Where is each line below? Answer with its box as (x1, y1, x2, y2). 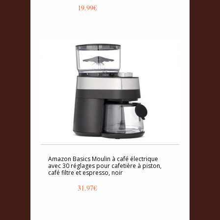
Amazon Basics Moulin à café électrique (48, 154, 158, 163)
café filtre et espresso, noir (48, 168, 123, 177)
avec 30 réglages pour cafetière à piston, (48, 161, 162, 170)
